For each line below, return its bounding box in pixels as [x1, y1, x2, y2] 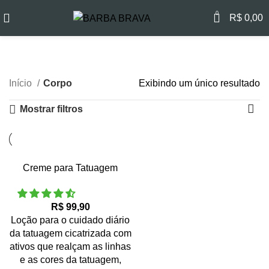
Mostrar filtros [19, 104, 83, 115]
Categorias [102, 76, 159, 89]
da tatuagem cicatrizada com [9, 228, 131, 239]
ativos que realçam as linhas [10, 241, 131, 252]
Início [9, 78, 34, 89]
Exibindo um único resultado [139, 78, 260, 89]
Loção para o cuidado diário [11, 215, 130, 226]
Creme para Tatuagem [23, 163, 118, 174]
